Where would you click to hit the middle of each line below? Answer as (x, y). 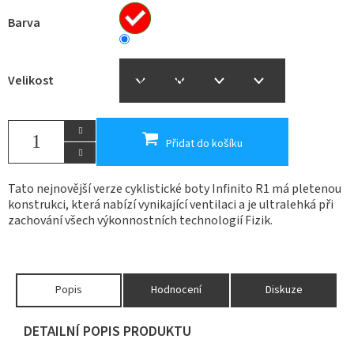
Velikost (31, 80)
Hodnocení (176, 290)
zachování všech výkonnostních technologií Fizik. (140, 220)
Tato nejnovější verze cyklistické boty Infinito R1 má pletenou (175, 188)
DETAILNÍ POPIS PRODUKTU (107, 331)
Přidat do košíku (204, 144)
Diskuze (284, 290)
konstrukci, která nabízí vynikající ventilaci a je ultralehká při (171, 204)
